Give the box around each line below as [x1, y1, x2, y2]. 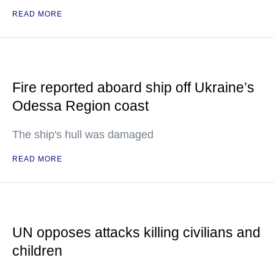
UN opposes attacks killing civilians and [12, 224, 261, 240]
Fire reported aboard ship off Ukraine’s [12, 80, 254, 95]
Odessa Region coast [12, 98, 149, 114]
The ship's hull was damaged [12, 128, 154, 141]
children [12, 243, 62, 259]
